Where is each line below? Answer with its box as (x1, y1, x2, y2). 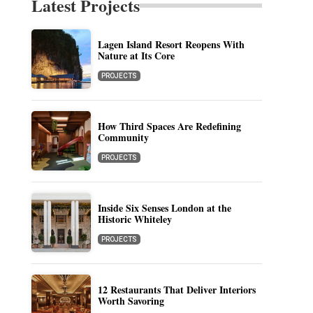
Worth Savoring (97, 293, 164, 308)
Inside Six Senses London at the (97, 201, 231, 215)
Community (97, 130, 149, 145)
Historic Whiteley (97, 212, 172, 226)
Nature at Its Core (97, 48, 175, 63)
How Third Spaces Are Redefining (97, 119, 241, 133)
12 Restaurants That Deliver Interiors (97, 282, 256, 297)
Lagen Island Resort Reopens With (97, 37, 245, 52)
